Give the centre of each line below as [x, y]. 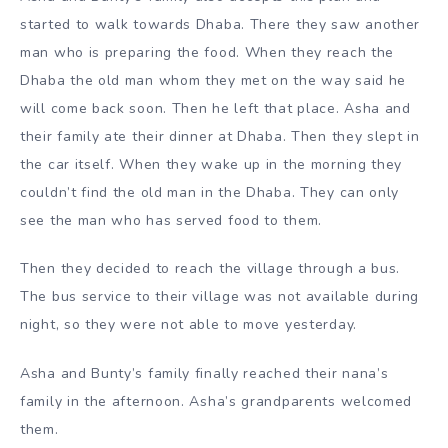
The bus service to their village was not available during [219, 297]
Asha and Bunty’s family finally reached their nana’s [204, 374]
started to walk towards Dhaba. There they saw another [220, 24]
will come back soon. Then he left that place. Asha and [215, 108]
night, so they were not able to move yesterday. [188, 325]
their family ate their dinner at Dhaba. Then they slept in [220, 136]
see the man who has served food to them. [171, 220]
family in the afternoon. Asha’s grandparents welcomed [216, 402]
